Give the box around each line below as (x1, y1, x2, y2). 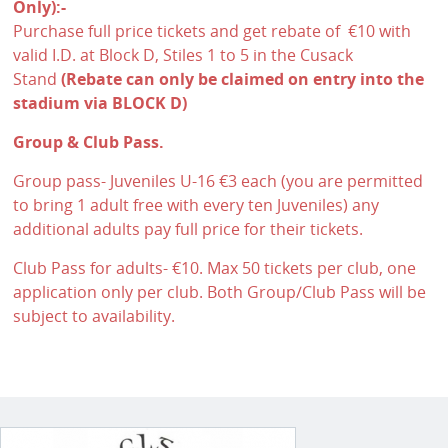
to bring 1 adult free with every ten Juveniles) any (13, 194, 380, 217)
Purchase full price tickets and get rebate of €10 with (13, 20, 412, 43)
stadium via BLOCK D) (13, 92, 188, 115)
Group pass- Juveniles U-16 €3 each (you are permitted (13, 170, 424, 193)
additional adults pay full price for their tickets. (13, 218, 364, 241)
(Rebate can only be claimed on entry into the (61, 68, 425, 91)
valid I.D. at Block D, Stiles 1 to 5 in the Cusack (13, 44, 354, 67)
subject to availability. (13, 305, 176, 328)
